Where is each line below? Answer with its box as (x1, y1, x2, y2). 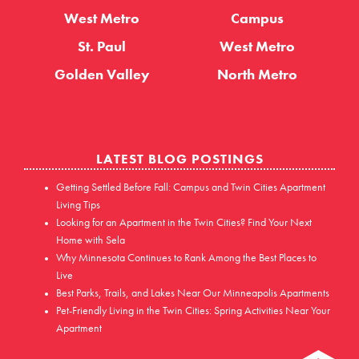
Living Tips (56, 196, 100, 212)
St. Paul (78, 36, 126, 55)
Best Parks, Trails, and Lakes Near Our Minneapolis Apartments (56, 284, 329, 300)
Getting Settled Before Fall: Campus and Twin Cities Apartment (56, 179, 325, 194)
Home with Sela (56, 232, 125, 247)
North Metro (217, 64, 297, 83)
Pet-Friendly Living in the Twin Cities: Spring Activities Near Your (56, 302, 330, 317)
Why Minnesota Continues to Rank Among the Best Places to (56, 249, 317, 264)
